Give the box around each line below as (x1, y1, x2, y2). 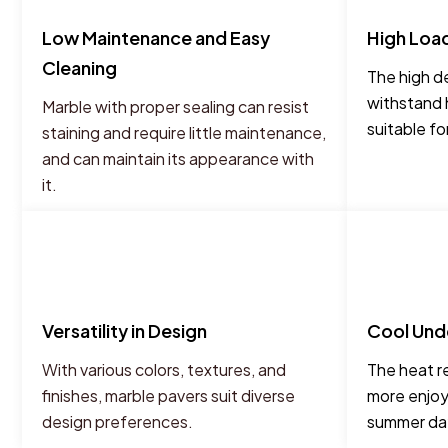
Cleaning (42, 56, 117, 80)
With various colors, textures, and (42, 359, 286, 381)
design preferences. (42, 411, 193, 433)
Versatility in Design (42, 319, 207, 343)
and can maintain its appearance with (42, 148, 314, 170)
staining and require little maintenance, (42, 122, 326, 144)
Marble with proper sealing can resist (42, 96, 309, 118)
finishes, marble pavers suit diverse (42, 385, 295, 407)
